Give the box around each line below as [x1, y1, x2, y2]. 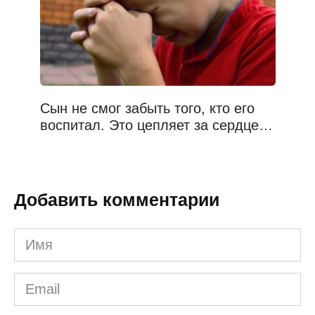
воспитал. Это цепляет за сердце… [39, 117, 273, 133]
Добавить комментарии [14, 189, 219, 210]
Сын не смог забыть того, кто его [39, 100, 255, 116]
